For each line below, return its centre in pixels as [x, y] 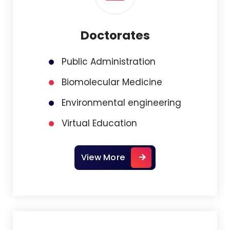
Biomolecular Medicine [112, 82]
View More [103, 157]
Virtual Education [99, 123]
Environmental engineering [121, 103]
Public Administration [109, 62]
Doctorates [115, 35]
